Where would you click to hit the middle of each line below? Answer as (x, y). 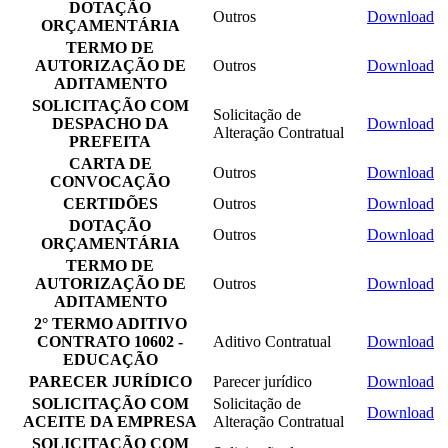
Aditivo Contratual (272, 341)
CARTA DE (110, 163)
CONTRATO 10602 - (110, 341)
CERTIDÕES (110, 203)
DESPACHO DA (110, 123)
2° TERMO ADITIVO (110, 323)
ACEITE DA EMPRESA (110, 421)
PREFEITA (110, 141)
